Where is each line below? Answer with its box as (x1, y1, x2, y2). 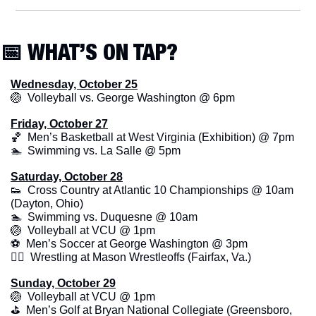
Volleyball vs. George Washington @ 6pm (22, 92, 235, 104)
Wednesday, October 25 (11, 78, 138, 91)
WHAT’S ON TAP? (23, 38, 178, 66)
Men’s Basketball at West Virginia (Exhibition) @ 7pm (22, 131, 294, 144)
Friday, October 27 (11, 118, 108, 130)
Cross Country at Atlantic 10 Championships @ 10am (22, 184, 293, 197)
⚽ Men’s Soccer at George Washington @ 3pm (11, 238, 248, 250)
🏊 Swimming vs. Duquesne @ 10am (11, 211, 197, 224)
